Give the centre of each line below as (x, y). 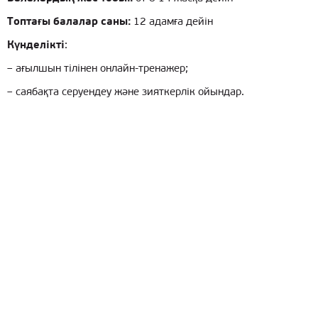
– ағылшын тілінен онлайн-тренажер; (98, 69)
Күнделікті (36, 46)
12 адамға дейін (172, 22)
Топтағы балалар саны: (69, 22)
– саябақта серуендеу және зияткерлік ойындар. (126, 93)
